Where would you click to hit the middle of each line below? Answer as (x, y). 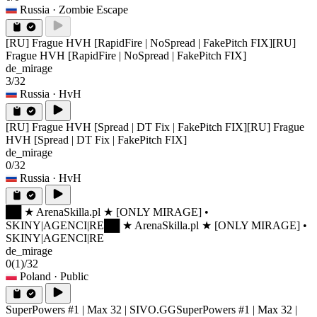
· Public (71, 277)
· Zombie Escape (90, 10)
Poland (35, 277)
